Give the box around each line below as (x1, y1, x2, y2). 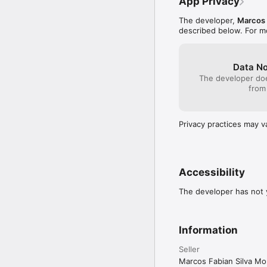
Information (179, 223, 238, 236)
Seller (179, 244, 200, 254)
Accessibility (179, 166, 245, 178)
